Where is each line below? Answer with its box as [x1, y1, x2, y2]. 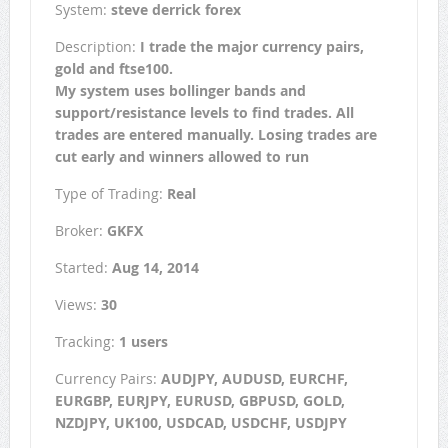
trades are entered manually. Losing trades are [54, 125, 377, 145]
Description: [54, 37, 140, 57]
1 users [118, 332, 168, 352]
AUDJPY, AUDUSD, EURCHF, [160, 369, 348, 389]
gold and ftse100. [54, 59, 173, 79]
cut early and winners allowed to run [54, 147, 309, 167]
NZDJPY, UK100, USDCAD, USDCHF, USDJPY [54, 413, 347, 433]
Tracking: [54, 332, 119, 352]
